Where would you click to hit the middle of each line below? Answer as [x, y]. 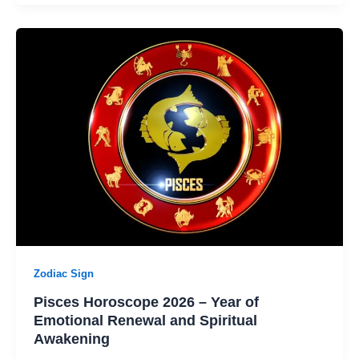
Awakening [71, 338]
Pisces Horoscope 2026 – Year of [146, 301]
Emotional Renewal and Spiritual [145, 320]
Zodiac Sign [63, 273]
